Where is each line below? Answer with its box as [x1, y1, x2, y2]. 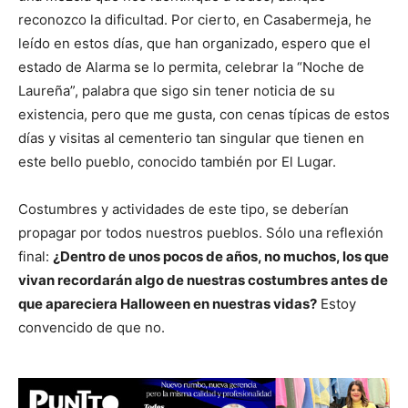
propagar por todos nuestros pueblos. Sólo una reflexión [18, 223, 383, 241]
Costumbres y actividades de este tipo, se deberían [18, 199, 349, 218]
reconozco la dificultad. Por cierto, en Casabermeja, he [18, 10, 372, 28]
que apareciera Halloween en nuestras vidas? [18, 294, 317, 312]
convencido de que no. [18, 318, 165, 336]
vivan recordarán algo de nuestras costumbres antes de [18, 270, 388, 289]
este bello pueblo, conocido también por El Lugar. [18, 152, 340, 170]
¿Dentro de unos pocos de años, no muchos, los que [53, 247, 389, 265]
